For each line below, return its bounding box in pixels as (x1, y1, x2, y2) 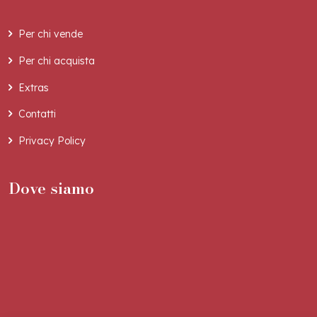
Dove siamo (8, 175, 94, 200)
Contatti (18, 108, 56, 121)
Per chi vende (18, 28, 83, 41)
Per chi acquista (18, 54, 95, 68)
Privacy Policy (18, 134, 86, 147)
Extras (18, 81, 49, 94)
